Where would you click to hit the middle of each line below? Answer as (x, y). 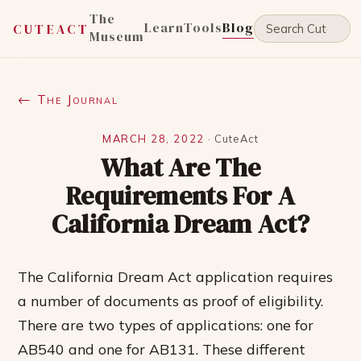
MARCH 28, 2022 (154, 139)
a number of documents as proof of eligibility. (171, 301)
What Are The (180, 168)
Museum (117, 36)
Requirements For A (180, 196)
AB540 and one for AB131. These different (162, 349)
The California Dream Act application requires (176, 276)
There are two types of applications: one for (166, 325)
